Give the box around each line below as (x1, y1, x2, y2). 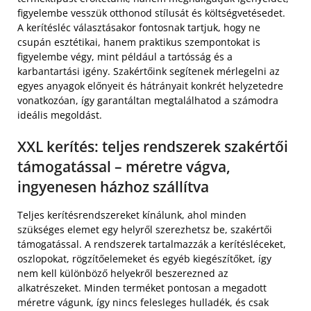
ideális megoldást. (17, 108, 102, 121)
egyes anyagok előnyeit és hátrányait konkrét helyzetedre (17, 79, 283, 92)
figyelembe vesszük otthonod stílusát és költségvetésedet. (17, 6, 285, 19)
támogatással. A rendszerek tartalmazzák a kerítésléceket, (17, 237, 286, 251)
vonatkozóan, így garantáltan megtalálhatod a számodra (17, 94, 278, 107)
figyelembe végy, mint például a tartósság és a (17, 50, 233, 63)
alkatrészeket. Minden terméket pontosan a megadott (17, 281, 267, 294)
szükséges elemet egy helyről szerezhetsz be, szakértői (17, 223, 272, 236)
